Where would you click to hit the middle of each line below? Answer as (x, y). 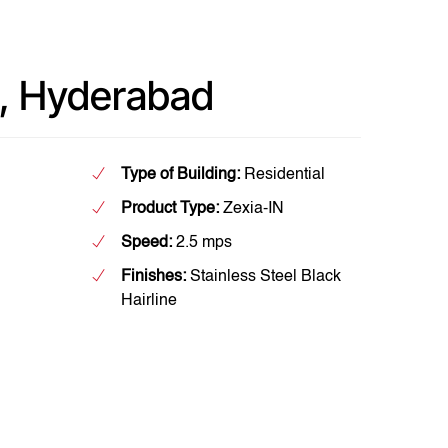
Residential (282, 175)
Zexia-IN (251, 209)
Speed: (146, 243)
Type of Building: (180, 175)
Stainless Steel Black (263, 277)
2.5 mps (202, 243)
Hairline (149, 301)
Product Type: (170, 209)
